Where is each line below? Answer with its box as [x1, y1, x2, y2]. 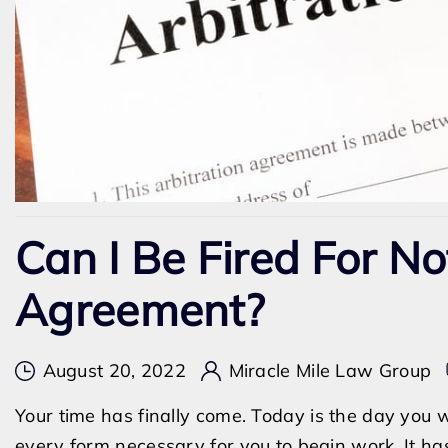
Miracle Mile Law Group [228, 359, 432, 382]
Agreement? [15, 282, 266, 337]
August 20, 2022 [42, 359, 186, 382]
